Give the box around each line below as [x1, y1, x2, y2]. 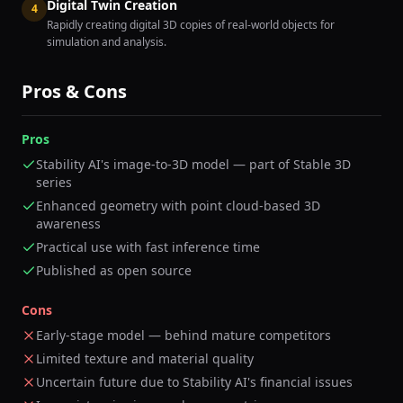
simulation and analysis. [47, 34, 166, 49]
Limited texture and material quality [36, 350, 254, 367]
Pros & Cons [22, 79, 127, 103]
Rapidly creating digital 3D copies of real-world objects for [47, 17, 335, 32]
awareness [36, 215, 101, 232]
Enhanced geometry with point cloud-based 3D [36, 197, 320, 214]
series [36, 174, 72, 191]
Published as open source [36, 262, 192, 279]
